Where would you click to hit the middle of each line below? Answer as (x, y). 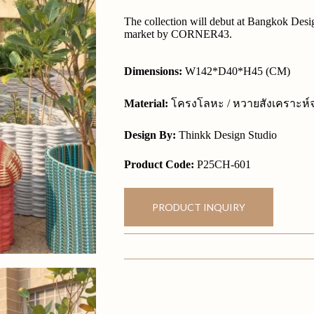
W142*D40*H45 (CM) (236, 71)
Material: (146, 103)
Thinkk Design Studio (226, 135)
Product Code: (159, 164)
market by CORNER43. (178, 34)
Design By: (150, 135)
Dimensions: (153, 71)
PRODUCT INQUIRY (198, 207)
